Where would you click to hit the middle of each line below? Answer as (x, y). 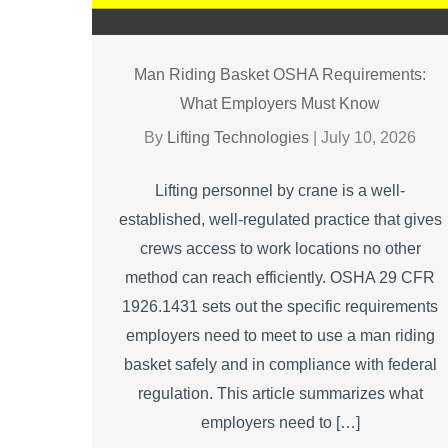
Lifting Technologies (240, 137)
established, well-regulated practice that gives (280, 219)
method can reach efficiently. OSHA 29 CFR (280, 277)
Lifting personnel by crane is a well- (280, 190)
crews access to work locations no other (280, 248)
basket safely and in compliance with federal (280, 364)
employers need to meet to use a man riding (280, 335)
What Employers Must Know (280, 103)
